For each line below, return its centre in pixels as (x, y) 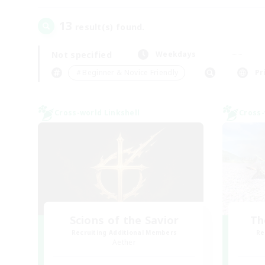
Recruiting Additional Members (124, 232)
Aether (124, 242)
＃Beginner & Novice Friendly (127, 72)
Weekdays (176, 54)
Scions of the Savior (124, 220)
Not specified (82, 54)
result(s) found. (109, 27)
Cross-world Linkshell (97, 113)
